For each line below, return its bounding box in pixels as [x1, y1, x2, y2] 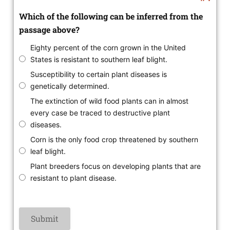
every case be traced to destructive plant [30, 108, 170, 118]
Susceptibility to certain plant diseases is [30, 70, 167, 79]
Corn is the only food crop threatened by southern [30, 135, 198, 144]
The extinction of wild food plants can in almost [30, 97, 188, 106]
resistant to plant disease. [30, 174, 117, 183]
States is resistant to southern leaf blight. [30, 55, 167, 64]
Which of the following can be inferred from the [18, 11, 203, 22]
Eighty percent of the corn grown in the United [30, 43, 186, 52]
